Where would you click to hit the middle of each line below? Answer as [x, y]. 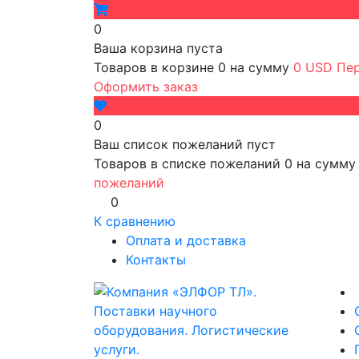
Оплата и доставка [186, 240]
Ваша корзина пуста [158, 48]
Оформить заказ [146, 87]
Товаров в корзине [156, 67]
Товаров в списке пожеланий [189, 163]
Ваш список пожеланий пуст [185, 144]
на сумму [262, 67]
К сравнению [135, 221]
